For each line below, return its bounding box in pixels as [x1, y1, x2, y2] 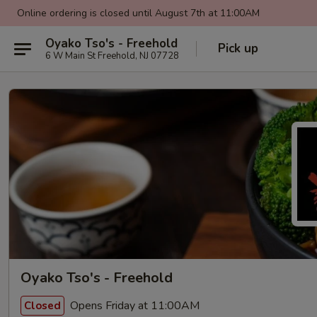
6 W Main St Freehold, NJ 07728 [45, 49, 179, 62]
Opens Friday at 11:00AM [67, 297, 200, 313]
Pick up [218, 40, 258, 57]
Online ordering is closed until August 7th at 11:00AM [17, 6, 260, 20]
